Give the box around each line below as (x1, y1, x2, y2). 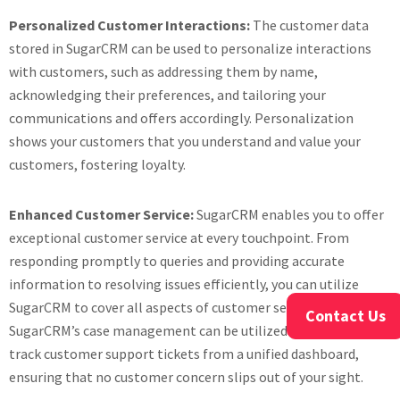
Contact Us (305, 304, 386, 326)
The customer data (250, 16, 369, 34)
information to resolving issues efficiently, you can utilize (9, 275, 359, 293)
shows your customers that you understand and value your (9, 132, 361, 150)
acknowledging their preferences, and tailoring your (9, 86, 326, 104)
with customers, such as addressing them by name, (9, 62, 318, 80)
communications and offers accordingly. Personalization (9, 109, 354, 127)
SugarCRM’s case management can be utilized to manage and (9, 321, 382, 339)
